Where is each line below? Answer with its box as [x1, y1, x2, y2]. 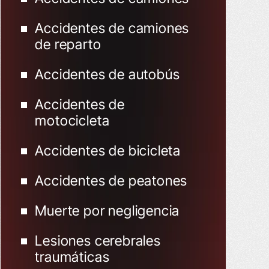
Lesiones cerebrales [35, 232, 161, 249]
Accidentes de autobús [35, 66, 180, 83]
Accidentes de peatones [35, 172, 188, 189]
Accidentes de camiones [35, 20, 190, 37]
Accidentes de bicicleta [35, 142, 181, 159]
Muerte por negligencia [35, 202, 180, 219]
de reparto [35, 36, 101, 53]
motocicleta [35, 112, 110, 129]
